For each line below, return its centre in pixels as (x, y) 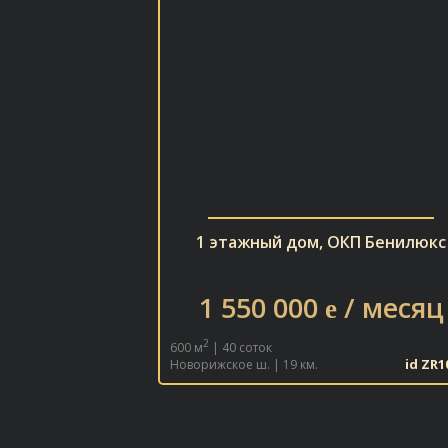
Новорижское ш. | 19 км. (243, 364)
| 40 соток (240, 347)
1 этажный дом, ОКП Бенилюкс (321, 242)
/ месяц (390, 307)
